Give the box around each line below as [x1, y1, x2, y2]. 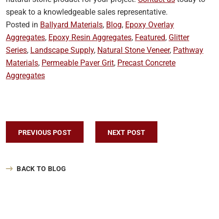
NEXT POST [107, 129, 146, 136]
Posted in [6, 20, 40, 29]
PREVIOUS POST [18, 129, 71, 136]
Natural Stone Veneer [97, 45, 170, 55]
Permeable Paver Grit [42, 58, 114, 67]
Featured [135, 33, 165, 42]
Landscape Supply [30, 45, 94, 55]
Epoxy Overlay [125, 20, 174, 29]
